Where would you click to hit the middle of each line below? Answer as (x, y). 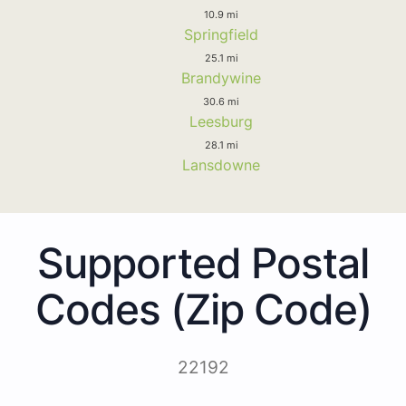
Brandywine (221, 77)
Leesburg (221, 121)
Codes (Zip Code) (203, 309)
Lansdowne (221, 164)
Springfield (221, 34)
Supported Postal (203, 262)
